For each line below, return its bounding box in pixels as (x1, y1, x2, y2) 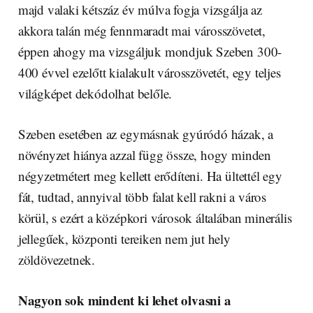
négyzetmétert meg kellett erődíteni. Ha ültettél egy (17, 167, 282, 185)
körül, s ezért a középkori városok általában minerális (17, 209, 292, 227)
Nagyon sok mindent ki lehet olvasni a (17, 291, 231, 310)
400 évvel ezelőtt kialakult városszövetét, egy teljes (17, 64, 281, 82)
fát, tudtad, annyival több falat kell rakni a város (17, 188, 267, 206)
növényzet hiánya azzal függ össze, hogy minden (17, 146, 271, 164)
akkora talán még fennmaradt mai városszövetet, (17, 22, 265, 40)
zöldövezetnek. (17, 251, 96, 269)
